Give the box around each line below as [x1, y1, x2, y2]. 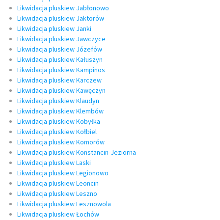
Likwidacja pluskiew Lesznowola [17, 199, 111, 209]
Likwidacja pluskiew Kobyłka [17, 117, 100, 126]
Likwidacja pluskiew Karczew [17, 76, 102, 85]
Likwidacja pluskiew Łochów [17, 210, 99, 219]
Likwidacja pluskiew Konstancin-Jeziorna [17, 148, 136, 157]
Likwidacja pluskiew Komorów [17, 137, 105, 147]
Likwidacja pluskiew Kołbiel [17, 127, 97, 137]
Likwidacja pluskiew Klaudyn [17, 96, 99, 106]
